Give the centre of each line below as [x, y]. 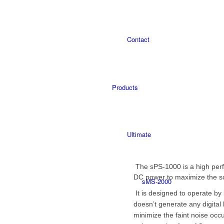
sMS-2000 [157, 181]
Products [125, 87]
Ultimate [139, 134]
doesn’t [145, 204]
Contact [138, 39]
